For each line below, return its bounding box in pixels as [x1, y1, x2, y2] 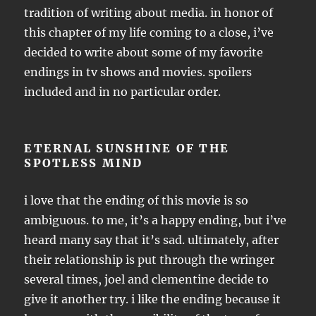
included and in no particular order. [24, 85, 221, 99]
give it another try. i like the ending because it [24, 292, 281, 306]
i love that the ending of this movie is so [24, 193, 249, 207]
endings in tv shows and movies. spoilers [24, 65, 253, 79]
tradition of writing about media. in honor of [24, 6, 274, 20]
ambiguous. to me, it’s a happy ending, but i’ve [24, 213, 287, 227]
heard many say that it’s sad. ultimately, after [24, 233, 279, 247]
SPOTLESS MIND [24, 156, 143, 170]
